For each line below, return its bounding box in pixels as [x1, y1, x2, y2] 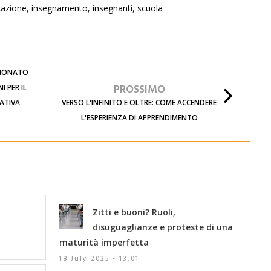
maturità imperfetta [59, 236, 149, 248]
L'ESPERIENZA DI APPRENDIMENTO [80, 112, 198, 123]
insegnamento [31, 2, 88, 14]
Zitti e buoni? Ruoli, [93, 206, 176, 218]
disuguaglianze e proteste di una [93, 221, 233, 233]
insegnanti [93, 2, 132, 14]
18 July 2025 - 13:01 [59, 253, 140, 264]
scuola [137, 2, 163, 14]
